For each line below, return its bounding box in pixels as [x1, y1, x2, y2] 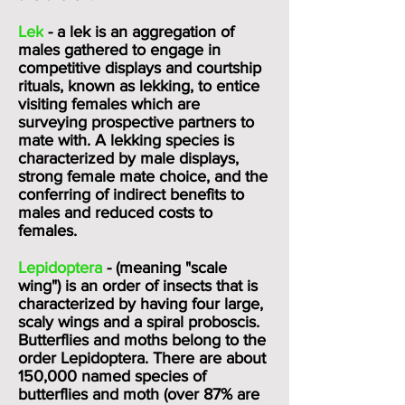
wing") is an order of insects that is [18, 277, 258, 295]
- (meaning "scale [102, 259, 227, 277]
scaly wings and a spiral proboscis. [18, 313, 259, 331]
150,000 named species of [18, 367, 206, 385]
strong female [18, 167, 119, 185]
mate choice [119, 167, 206, 185]
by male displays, [114, 149, 239, 167]
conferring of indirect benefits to [18, 185, 244, 203]
